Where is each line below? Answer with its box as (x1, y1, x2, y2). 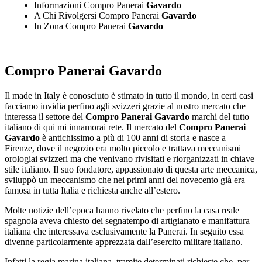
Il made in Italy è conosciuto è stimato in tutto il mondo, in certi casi (5, 90, 253, 101)
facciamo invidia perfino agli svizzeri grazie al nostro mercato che (5, 101, 246, 111)
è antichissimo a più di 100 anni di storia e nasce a (40, 132, 226, 143)
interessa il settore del (5, 111, 85, 122)
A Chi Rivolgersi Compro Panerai (34, 11, 159, 21)
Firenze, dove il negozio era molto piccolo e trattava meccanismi (5, 143, 241, 153)
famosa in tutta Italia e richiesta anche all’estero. (5, 185, 180, 195)
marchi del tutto (189, 111, 249, 122)
